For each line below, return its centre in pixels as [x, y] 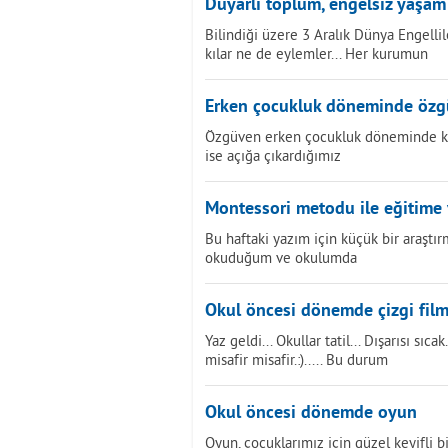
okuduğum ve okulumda [281, 257]
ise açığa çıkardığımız [273, 155]
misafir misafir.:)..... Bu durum [296, 359]
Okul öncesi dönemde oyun [311, 413]
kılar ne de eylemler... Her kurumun [316, 53]
